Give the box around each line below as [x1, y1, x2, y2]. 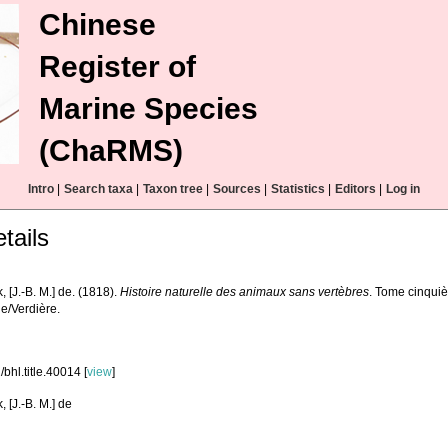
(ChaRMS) [39, 134, 183, 167]
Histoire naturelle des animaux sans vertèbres [120, 285, 370, 299]
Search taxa [64, 182, 133, 196]
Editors [335, 182, 376, 196]
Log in [386, 182, 420, 196]
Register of [39, 50, 196, 83]
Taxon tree [143, 182, 203, 196]
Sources [213, 182, 261, 196]
